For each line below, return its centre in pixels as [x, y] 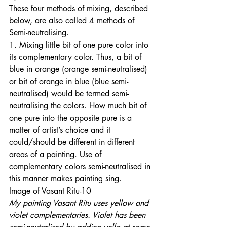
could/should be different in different [73, 142]
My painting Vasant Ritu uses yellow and [80, 203]
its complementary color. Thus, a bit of [77, 57]
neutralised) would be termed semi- [69, 93]
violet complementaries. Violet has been [79, 215]
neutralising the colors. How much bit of [79, 105]
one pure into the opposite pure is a [72, 118]
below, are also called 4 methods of [73, 20]
